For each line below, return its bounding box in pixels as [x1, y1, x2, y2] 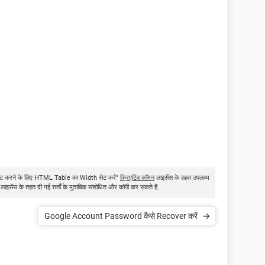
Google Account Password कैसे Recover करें [44, 211, 198, 221]
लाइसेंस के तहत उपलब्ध [154, 173, 209, 182]
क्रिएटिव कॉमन [120, 173, 154, 182]
